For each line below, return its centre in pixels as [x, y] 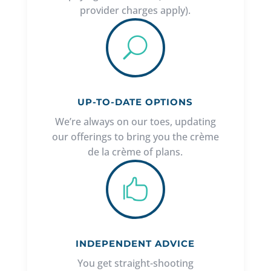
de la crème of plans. [135, 152]
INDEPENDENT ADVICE [135, 244]
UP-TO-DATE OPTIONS [135, 102]
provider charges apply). [135, 11]
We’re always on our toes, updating [135, 122]
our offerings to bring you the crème [135, 137]
